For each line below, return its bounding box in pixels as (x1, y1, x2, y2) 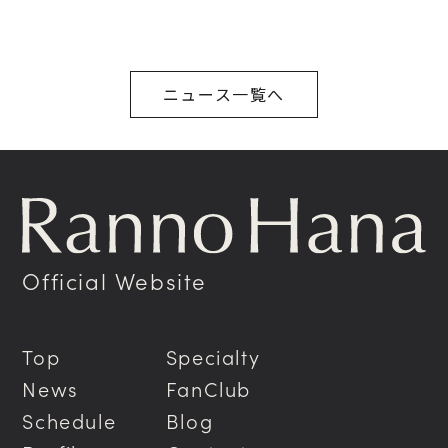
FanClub (165, 373, 252, 402)
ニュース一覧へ (162, 82, 286, 107)
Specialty (165, 341, 261, 370)
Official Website (22, 264, 208, 296)
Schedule (22, 405, 117, 434)
